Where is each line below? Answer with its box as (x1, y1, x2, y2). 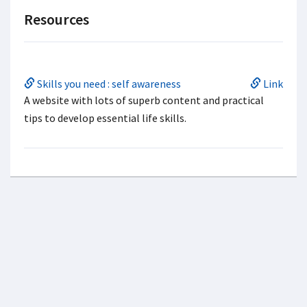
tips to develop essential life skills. (24, 111, 186, 125)
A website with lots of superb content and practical (24, 93, 264, 107)
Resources (24, 10, 89, 29)
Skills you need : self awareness (35, 77, 181, 90)
